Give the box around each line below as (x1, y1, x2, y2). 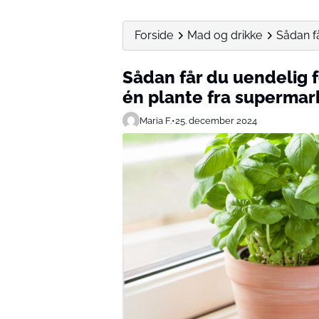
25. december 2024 (175, 115, 257, 126)
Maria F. (140, 115, 172, 126)
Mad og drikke (187, 28, 262, 42)
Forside (135, 28, 173, 42)
